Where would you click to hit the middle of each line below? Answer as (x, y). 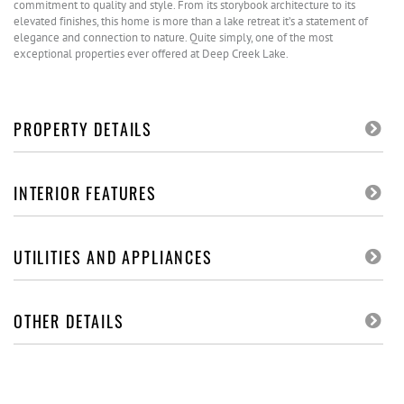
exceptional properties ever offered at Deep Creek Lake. (151, 54)
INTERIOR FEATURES (85, 193)
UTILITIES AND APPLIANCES (113, 257)
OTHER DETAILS (69, 321)
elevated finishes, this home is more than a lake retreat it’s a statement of (191, 21)
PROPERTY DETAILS (83, 129)
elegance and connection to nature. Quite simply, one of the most (173, 37)
